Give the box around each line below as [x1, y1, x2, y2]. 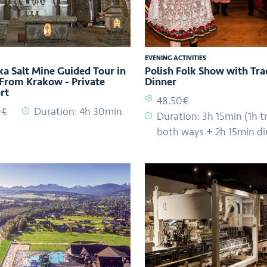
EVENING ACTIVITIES [144, 54, 206, 63]
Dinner [144, 75, 176, 89]
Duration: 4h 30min [34, 105, 122, 119]
